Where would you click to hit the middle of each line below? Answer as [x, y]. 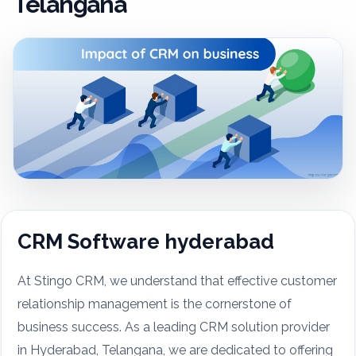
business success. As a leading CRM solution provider [174, 327]
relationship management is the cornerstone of [155, 304]
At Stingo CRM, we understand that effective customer [177, 281]
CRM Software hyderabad [146, 242]
